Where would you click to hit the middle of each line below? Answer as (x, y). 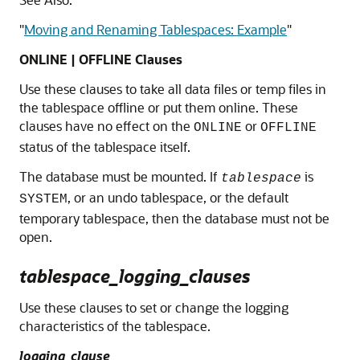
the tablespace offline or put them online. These (159, 108)
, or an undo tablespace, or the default (178, 198)
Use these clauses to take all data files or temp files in (173, 89)
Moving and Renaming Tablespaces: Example (155, 30)
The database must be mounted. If (120, 177)
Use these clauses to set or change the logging (154, 308)
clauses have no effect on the (106, 126)
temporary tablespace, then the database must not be (174, 219)
